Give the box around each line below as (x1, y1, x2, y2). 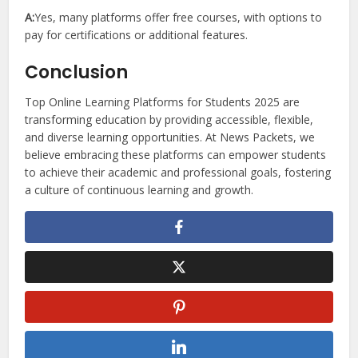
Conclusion (25, 59, 129, 85)
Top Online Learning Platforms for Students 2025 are (25, 93, 300, 109)
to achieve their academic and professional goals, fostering (25, 164, 332, 180)
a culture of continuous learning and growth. (25, 181, 254, 197)
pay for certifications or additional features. (25, 26, 249, 42)
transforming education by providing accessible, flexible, (25, 111, 314, 127)
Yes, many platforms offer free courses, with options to (34, 9, 323, 25)
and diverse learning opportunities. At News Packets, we (25, 129, 316, 145)
